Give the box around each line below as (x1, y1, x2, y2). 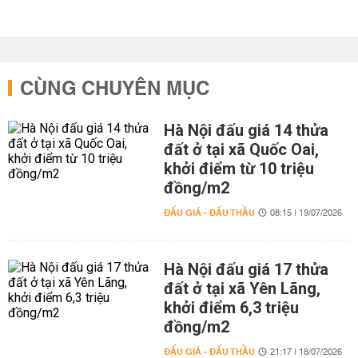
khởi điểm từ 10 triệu (163, 159, 314, 178)
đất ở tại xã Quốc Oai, (163, 140, 319, 159)
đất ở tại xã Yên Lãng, (163, 279, 320, 298)
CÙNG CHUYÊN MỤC (20, 72, 209, 107)
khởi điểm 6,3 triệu (163, 298, 299, 317)
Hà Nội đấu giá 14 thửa (163, 121, 328, 140)
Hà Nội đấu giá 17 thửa (163, 260, 328, 279)
